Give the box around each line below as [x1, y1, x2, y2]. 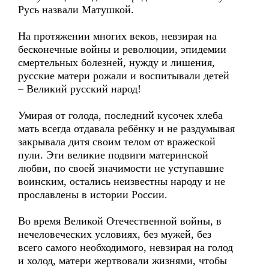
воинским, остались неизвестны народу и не [18, 175, 225, 187]
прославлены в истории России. [18, 189, 168, 201]
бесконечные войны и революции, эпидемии [18, 43, 226, 55]
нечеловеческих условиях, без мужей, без [18, 228, 211, 240]
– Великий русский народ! [18, 83, 141, 95]
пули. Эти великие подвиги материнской [18, 149, 208, 161]
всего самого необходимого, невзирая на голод [18, 241, 233, 253]
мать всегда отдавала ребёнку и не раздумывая [18, 122, 235, 134]
